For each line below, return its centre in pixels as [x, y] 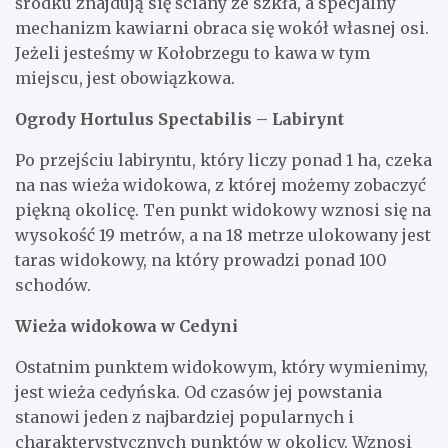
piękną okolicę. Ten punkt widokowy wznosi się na [223, 209]
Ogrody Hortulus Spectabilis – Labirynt [179, 118]
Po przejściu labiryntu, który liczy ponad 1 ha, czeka [223, 159]
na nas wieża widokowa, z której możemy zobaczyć [220, 184]
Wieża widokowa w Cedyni [126, 325]
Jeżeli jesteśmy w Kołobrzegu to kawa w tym [192, 52]
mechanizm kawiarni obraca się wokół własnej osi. [222, 27]
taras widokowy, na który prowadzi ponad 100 [201, 259]
